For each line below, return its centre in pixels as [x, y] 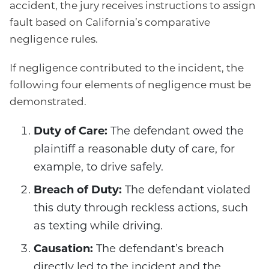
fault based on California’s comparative [110, 23]
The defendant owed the [176, 132]
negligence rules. [54, 40]
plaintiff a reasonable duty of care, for [134, 150]
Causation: [63, 250]
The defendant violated [186, 191]
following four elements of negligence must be [130, 86]
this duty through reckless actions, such [141, 209]
